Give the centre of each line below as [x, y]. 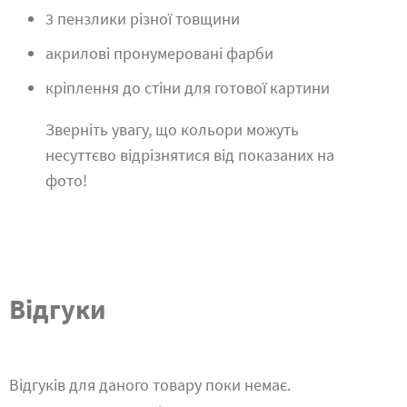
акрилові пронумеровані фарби [159, 53]
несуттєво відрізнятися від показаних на [190, 155]
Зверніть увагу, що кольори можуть [172, 129]
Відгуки [57, 309]
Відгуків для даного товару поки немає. [150, 385]
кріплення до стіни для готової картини [188, 88]
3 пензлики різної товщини [143, 19]
